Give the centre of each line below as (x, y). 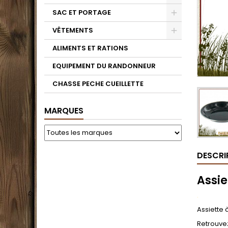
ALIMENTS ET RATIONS (90, 48)
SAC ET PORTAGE (82, 12)
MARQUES (64, 111)
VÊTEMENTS (73, 30)
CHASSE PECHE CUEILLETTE (98, 84)
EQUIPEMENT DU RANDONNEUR (104, 66)
